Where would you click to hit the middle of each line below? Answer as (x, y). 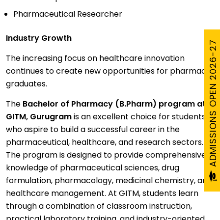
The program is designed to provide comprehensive (106, 155)
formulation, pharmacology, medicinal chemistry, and (109, 181)
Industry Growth (39, 38)
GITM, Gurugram (39, 117)
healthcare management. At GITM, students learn (102, 193)
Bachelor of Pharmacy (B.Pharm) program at (114, 104)
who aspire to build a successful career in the (93, 130)
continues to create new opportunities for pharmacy (108, 71)
